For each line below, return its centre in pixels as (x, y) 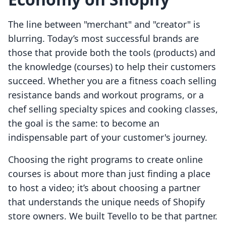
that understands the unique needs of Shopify (106, 202)
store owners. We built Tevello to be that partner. (113, 216)
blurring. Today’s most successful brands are (103, 39)
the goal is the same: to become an (84, 123)
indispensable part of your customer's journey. (108, 137)
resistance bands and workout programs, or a (106, 95)
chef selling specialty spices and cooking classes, (113, 109)
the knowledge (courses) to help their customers (112, 67)
